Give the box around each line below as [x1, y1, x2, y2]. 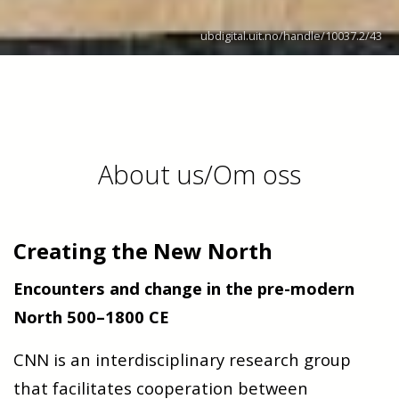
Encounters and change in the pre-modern [13, 277, 354, 300]
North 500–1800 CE [13, 305, 169, 329]
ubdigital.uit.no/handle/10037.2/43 [199, 27, 382, 44]
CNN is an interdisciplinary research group [13, 348, 351, 371]
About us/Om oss [98, 157, 301, 192]
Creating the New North [13, 236, 273, 266]
